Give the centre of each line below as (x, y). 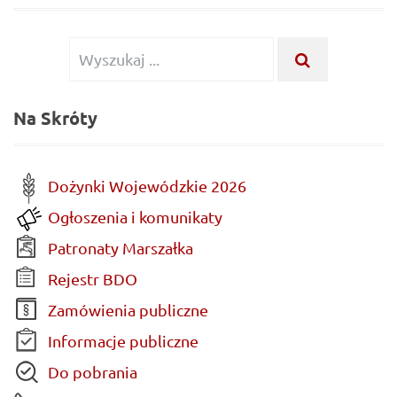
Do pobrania (91, 372)
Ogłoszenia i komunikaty (133, 217)
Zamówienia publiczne (126, 310)
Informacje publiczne (121, 341)
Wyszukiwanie (119, 50)
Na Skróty (55, 118)
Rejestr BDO (91, 279)
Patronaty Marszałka (119, 248)
